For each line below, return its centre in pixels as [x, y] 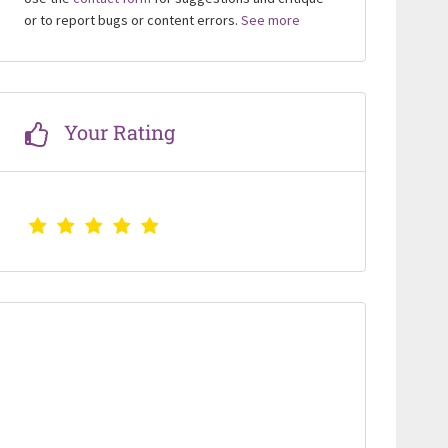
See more [270, 20]
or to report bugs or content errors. [132, 20]
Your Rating [119, 132]
